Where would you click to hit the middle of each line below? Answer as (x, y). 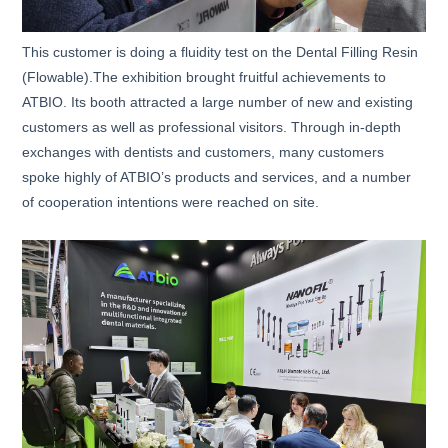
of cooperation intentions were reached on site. (171, 201)
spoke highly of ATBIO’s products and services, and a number (217, 176)
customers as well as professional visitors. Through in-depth (212, 126)
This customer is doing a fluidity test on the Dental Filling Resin (220, 51)
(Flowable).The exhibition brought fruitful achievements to (204, 76)
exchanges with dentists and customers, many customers (203, 151)
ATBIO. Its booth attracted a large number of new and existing (218, 101)
